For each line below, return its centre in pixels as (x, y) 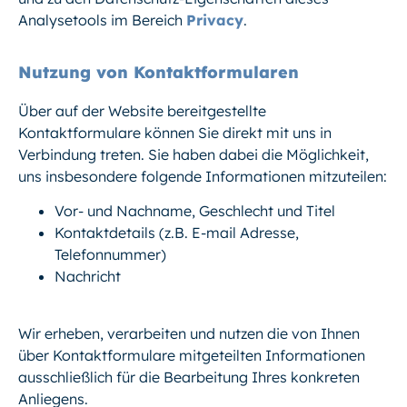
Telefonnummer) (110, 255)
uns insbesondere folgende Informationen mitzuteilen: (203, 176)
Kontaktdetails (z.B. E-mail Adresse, (177, 233)
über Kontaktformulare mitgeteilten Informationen (192, 355)
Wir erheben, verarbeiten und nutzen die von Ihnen (189, 333)
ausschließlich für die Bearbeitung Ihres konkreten (189, 377)
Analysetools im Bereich (102, 20)
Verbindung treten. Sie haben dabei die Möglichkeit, (194, 154)
